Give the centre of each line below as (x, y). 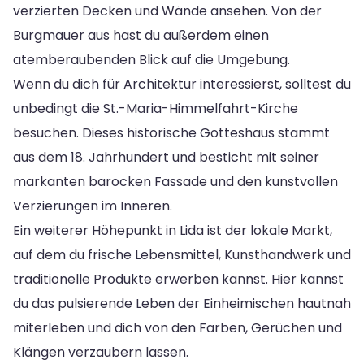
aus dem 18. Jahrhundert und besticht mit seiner (166, 157)
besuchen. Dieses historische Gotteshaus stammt (171, 132)
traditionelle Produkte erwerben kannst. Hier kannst (178, 279)
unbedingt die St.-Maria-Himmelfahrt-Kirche (156, 108)
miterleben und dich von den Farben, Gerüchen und (178, 327)
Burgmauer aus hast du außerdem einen (141, 35)
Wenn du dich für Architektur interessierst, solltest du (182, 84)
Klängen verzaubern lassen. (101, 352)
